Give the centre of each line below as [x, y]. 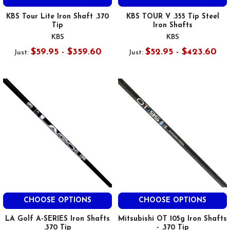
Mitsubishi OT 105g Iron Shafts [172, 219]
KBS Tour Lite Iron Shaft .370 [57, 16]
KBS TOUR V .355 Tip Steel [172, 16]
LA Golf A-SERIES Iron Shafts [57, 219]
